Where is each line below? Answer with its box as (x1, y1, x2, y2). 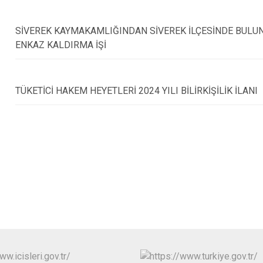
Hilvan (202, 35, 231, 48)
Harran (202, 15, 233, 28)
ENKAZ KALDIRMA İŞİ (15, 39, 107, 50)
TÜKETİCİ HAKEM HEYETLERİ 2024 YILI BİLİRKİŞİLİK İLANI (15, 85, 258, 96)
